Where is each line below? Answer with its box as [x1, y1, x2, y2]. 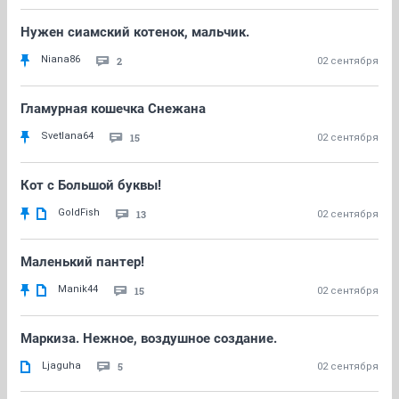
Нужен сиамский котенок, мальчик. [20, 24, 249, 40]
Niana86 [41, 53, 80, 65]
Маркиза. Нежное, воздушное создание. [20, 330, 277, 346]
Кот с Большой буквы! [20, 177, 161, 193]
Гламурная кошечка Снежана [20, 101, 206, 117]
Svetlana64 [41, 130, 94, 142]
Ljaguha [42, 360, 81, 371]
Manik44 [58, 283, 98, 295]
